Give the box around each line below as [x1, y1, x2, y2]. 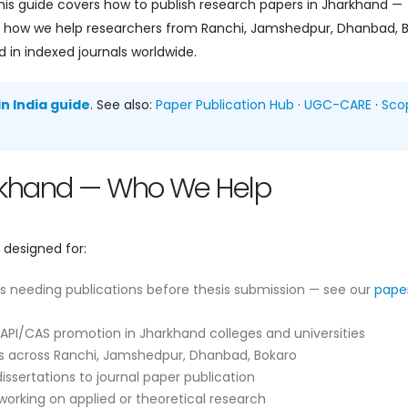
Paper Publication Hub [156, 95, 294, 114]
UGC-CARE [304, 95, 372, 114]
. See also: [90, 95, 156, 114]
